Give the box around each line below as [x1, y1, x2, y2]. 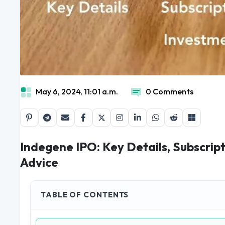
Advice [20, 155, 58, 170]
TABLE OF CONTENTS [41, 190, 129, 200]
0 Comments [146, 86, 193, 97]
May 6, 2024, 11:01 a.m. [36, 86, 118, 97]
